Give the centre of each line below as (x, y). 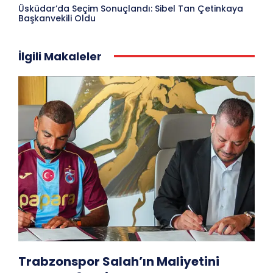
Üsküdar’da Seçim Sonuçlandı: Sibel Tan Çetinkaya (131, 8)
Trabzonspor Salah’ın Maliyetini (119, 262)
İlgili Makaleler (60, 56)
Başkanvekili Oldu (57, 18)
